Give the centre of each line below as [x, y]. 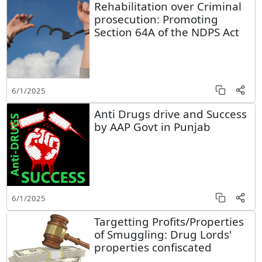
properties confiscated [153, 247]
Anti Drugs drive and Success [170, 114]
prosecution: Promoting [156, 19]
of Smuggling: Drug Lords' [163, 235]
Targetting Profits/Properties [169, 222]
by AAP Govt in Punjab [152, 127]
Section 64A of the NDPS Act [166, 32]
